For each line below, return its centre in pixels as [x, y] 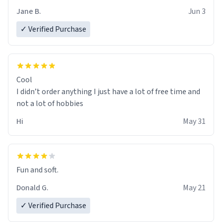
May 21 [194, 188]
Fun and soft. [37, 170]
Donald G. [32, 188]
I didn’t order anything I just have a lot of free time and [108, 91]
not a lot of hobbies [50, 103]
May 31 [194, 121]
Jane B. [29, 11]
